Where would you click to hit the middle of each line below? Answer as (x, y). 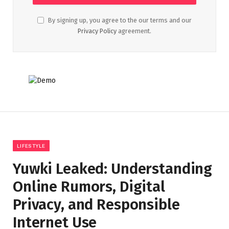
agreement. (134, 31)
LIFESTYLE (31, 146)
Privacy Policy (97, 31)
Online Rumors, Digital (89, 187)
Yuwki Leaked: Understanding (113, 169)
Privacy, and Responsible (96, 205)
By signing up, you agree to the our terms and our (119, 20)
